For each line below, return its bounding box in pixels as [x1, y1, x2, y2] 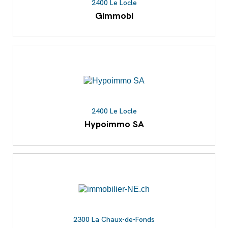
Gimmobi [95, 10, 133, 22]
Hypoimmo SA [84, 118, 144, 130]
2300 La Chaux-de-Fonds [73, 215, 155, 224]
